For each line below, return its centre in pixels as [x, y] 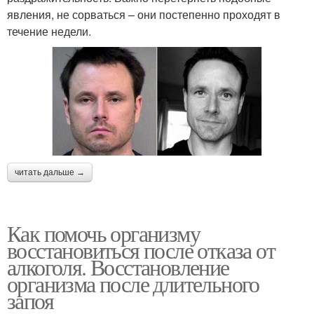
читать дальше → [50, 172]
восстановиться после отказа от [141, 250]
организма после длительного [133, 283]
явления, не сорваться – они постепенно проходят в [144, 14]
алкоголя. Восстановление [118, 266]
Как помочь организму [103, 233]
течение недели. [49, 31]
